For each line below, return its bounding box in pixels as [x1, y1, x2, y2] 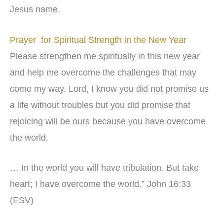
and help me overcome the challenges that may [10, 67, 196, 77]
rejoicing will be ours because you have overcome [10, 116, 206, 126]
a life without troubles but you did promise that [10, 100, 190, 110]
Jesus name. [10, 4, 60, 14]
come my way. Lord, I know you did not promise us [10, 83, 209, 94]
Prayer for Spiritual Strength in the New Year [10, 35, 186, 45]
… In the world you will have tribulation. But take [10, 163, 199, 173]
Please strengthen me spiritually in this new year [10, 51, 200, 61]
